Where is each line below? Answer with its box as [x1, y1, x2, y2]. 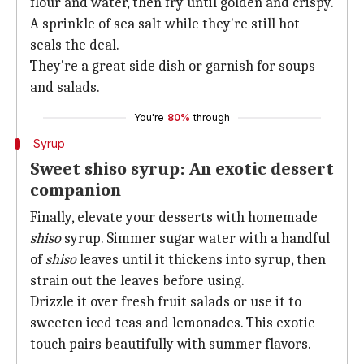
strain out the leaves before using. [30, 272, 245, 289]
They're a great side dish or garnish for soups [30, 58, 315, 75]
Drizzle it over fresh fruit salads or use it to [30, 293, 301, 310]
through [193, 111, 230, 123]
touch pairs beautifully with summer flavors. [30, 336, 311, 353]
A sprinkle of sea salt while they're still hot [30, 15, 300, 32]
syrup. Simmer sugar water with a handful [61, 230, 330, 247]
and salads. [30, 79, 100, 96]
